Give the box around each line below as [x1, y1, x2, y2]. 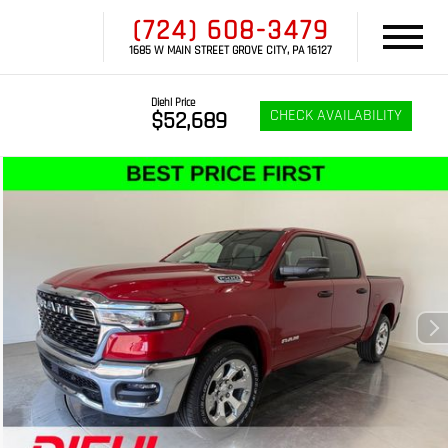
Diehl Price [151, 96, 195, 110]
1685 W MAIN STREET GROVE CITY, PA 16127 [129, 43, 332, 58]
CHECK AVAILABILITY [270, 104, 402, 126]
